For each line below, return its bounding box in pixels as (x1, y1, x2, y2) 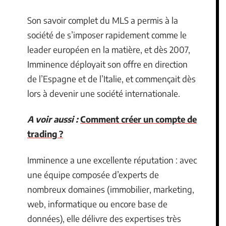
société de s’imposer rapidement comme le (27, 29, 187, 40)
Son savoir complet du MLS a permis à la (27, 14, 178, 26)
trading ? (27, 128, 63, 139)
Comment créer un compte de (80, 114, 197, 125)
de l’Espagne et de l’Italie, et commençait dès (27, 73, 196, 84)
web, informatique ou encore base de (27, 198, 167, 209)
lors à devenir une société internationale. (27, 87, 180, 99)
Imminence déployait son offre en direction (27, 58, 188, 70)
